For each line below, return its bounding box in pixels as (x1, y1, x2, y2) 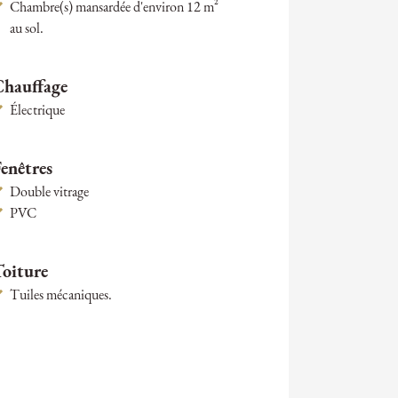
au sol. (10, 22, 44, 37)
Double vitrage (10, 186, 90, 201)
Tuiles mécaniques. (10, 289, 113, 304)
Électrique (10, 104, 66, 119)
